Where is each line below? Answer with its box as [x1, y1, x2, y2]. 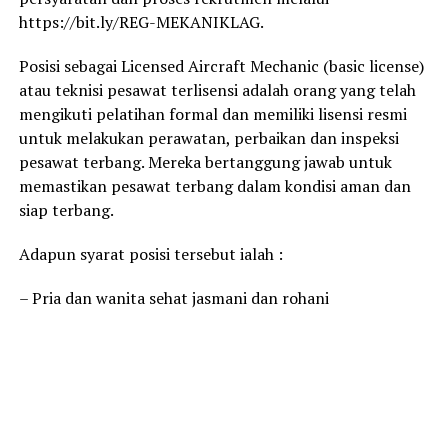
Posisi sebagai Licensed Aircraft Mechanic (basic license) [18, 55, 424, 78]
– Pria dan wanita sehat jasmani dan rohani [18, 287, 329, 310]
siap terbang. [18, 199, 114, 222]
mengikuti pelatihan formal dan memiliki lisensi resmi [18, 103, 407, 126]
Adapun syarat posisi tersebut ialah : [18, 243, 283, 266]
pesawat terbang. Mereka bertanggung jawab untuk [18, 151, 392, 174]
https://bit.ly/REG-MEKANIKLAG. [18, 11, 264, 34]
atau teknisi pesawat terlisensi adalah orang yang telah [18, 79, 416, 102]
